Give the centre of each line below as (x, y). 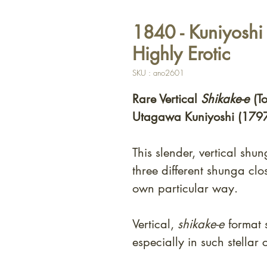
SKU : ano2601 (158, 73)
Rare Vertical (167, 99)
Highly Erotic (181, 54)
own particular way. (185, 189)
